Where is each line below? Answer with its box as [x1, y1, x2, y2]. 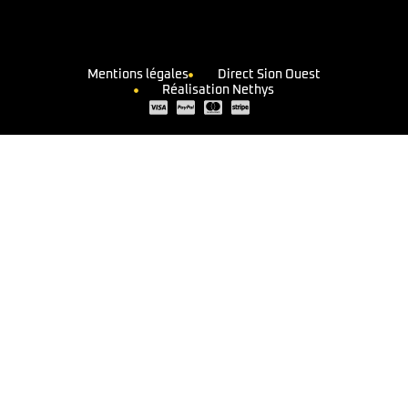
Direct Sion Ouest [217, 68, 321, 82]
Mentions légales [87, 68, 189, 82]
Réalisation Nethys [162, 84, 275, 97]
